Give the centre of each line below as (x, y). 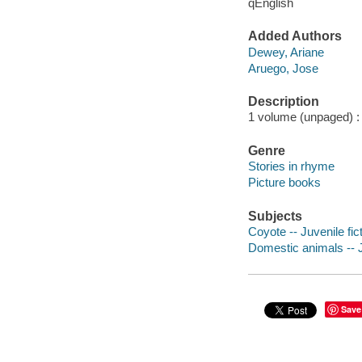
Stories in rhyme (291, 166)
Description (283, 101)
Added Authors (295, 36)
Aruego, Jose (283, 68)
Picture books (284, 183)
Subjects (275, 216)
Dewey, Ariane (286, 52)
